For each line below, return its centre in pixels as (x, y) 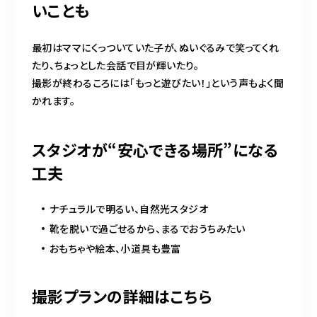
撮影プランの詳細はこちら (122, 295)
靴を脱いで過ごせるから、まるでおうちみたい (148, 228)
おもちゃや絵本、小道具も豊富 (115, 248)
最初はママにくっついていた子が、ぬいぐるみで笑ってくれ (156, 47)
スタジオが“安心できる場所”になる (155, 149)
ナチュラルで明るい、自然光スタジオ (129, 208)
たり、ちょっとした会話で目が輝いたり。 (115, 65)
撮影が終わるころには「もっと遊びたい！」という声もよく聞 (158, 82)
